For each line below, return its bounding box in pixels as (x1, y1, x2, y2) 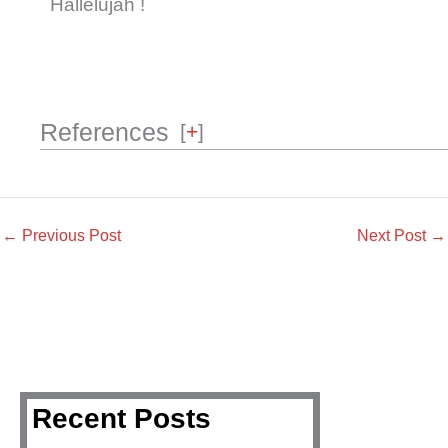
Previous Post (18, 226, 121, 245)
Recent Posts (31, 403, 211, 435)
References (40, 119, 169, 147)
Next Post (357, 226, 430, 245)
